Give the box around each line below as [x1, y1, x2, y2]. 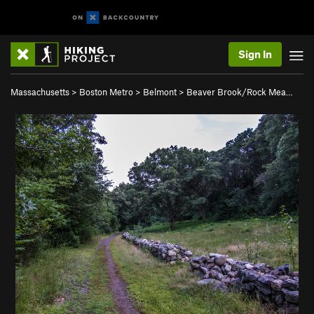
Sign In [238, 48, 272, 60]
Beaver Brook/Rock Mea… [186, 86, 293, 97]
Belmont [143, 86, 177, 97]
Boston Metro [79, 86, 133, 97]
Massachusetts [11, 86, 69, 97]
